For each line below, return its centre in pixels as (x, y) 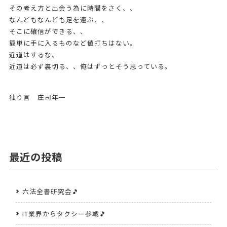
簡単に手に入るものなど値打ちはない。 (73, 43)
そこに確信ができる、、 (48, 31)
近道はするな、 (34, 54)
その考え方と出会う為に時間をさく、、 (73, 8)
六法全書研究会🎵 (50, 192)
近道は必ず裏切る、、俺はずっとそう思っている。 (90, 66)
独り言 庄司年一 (37, 97)
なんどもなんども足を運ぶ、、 (59, 19)
